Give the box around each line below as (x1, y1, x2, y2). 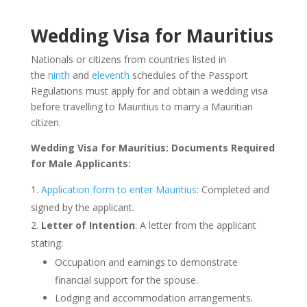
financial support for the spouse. (54, 273, 198, 286)
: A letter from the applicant (134, 219, 256, 232)
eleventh (91, 69, 130, 82)
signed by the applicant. (30, 201, 134, 214)
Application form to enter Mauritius (40, 183, 197, 196)
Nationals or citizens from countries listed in (30, 53, 226, 66)
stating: (30, 236, 63, 249)
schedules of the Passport (129, 69, 248, 82)
